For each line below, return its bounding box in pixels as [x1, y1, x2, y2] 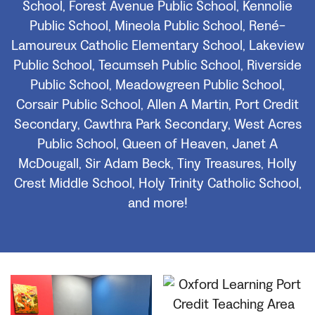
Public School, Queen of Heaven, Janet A [37, 135, 278, 154]
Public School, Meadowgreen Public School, [30, 76, 285, 95]
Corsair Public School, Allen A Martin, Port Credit [16, 96, 299, 115]
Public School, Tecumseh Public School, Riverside [13, 56, 302, 75]
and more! [127, 194, 188, 213]
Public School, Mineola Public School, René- [30, 17, 285, 36]
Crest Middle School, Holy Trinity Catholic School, [13, 174, 302, 193]
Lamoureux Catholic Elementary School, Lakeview [11, 37, 304, 56]
